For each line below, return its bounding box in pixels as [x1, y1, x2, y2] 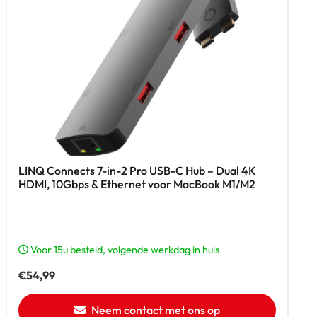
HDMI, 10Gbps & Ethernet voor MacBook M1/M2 [18, 177, 255, 192]
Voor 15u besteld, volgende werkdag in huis [28, 243, 219, 257]
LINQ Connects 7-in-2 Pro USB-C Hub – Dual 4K [18, 163, 256, 178]
